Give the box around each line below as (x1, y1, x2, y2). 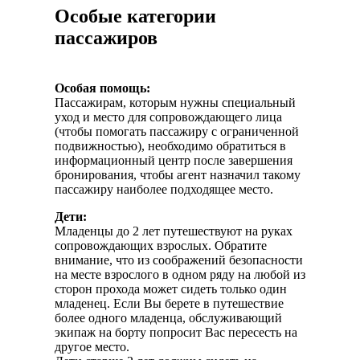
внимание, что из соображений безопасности (55, 252, 303, 267)
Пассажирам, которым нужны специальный (55, 95, 296, 109)
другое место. (55, 339, 129, 354)
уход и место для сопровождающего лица (55, 109, 282, 124)
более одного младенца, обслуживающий (55, 310, 282, 325)
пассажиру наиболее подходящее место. (55, 182, 273, 196)
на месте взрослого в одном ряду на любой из (55, 267, 305, 281)
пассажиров (55, 27, 157, 48)
